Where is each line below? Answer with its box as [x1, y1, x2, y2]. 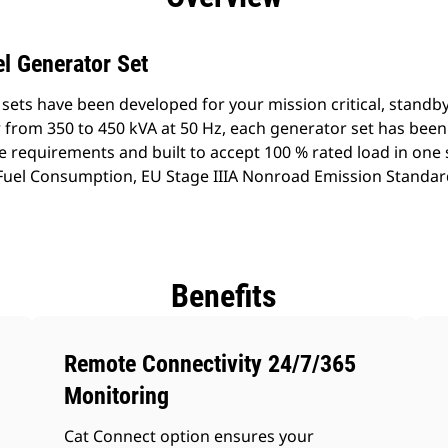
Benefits [171, 277, 277, 315]
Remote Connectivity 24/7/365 [64, 350, 357, 378]
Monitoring [64, 382, 170, 410]
